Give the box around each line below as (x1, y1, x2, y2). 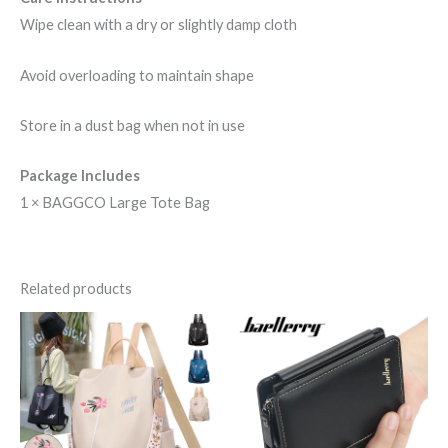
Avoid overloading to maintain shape (20, 66, 254, 84)
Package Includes (20, 167, 140, 185)
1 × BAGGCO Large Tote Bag (20, 194, 210, 212)
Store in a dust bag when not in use (20, 117, 245, 135)
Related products (20, 279, 132, 297)
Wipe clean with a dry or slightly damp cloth (20, 16, 297, 34)
